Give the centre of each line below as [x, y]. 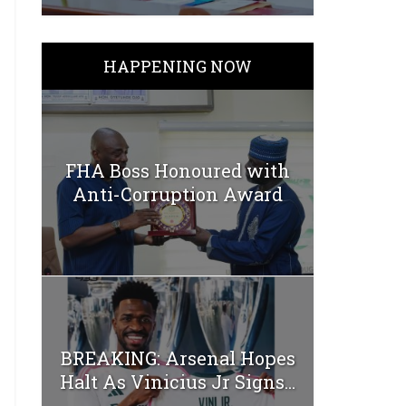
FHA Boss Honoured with [178, 171]
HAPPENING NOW [178, 66]
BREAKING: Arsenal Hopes [178, 358]
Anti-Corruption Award [178, 194]
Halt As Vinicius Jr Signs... [178, 381]
